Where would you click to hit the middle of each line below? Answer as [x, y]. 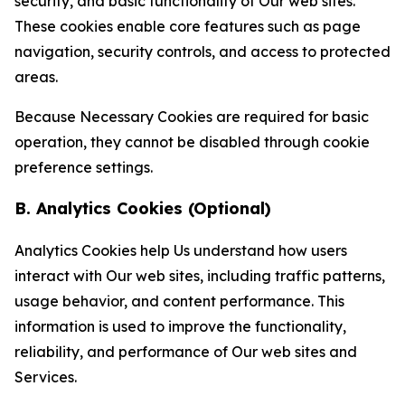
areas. [36, 77]
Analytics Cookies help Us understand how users [181, 250]
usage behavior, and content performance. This [179, 301]
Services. [46, 377]
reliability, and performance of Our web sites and [186, 352]
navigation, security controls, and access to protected [202, 52]
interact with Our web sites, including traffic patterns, [200, 276]
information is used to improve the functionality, [180, 326]
